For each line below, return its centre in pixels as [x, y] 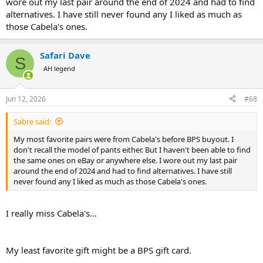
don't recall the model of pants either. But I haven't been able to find [132, 149]
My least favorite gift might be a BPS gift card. [99, 250]
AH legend [59, 68]
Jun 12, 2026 [26, 99]
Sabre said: [32, 121]
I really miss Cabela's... [51, 213]
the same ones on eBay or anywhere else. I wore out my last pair [125, 160]
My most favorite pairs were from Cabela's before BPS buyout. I [124, 139]
